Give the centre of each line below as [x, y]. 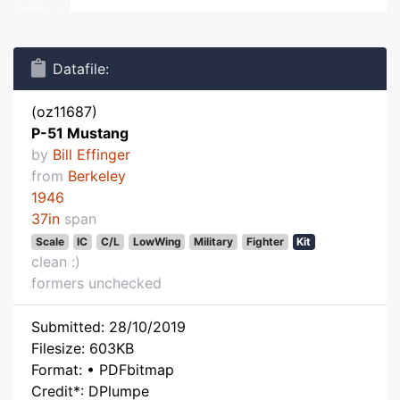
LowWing [157, 242]
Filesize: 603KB [83, 348]
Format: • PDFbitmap [103, 370]
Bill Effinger [92, 154]
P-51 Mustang [80, 133]
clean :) [56, 262]
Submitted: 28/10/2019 [108, 327]
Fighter [265, 242]
